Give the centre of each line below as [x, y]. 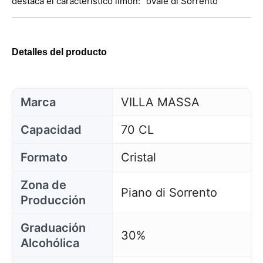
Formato [44, 157]
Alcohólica [50, 243]
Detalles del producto [59, 52]
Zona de [43, 185]
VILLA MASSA [160, 102]
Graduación [53, 227]
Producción [53, 200]
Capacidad [51, 129]
